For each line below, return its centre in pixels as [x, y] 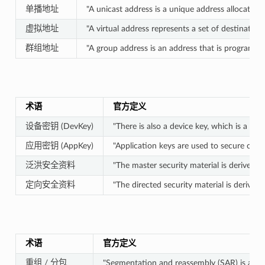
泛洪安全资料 [50, 165]
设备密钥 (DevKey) [59, 126]
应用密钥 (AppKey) [59, 146]
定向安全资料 [50, 185]
